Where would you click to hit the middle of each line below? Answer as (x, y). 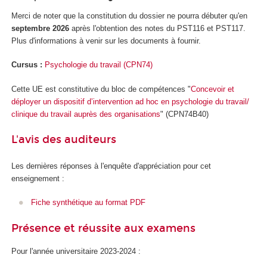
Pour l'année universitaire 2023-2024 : (76, 252)
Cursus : (27, 65)
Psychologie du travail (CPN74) (99, 65)
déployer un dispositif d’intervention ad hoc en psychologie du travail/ (130, 101)
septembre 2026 (40, 28)
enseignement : (38, 178)
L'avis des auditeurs (64, 140)
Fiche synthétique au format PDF (88, 203)
